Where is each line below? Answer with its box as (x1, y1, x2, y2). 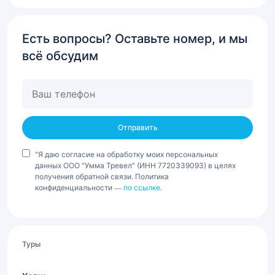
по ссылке (123, 183, 160, 192)
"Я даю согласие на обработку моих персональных (35, 150, 218, 159)
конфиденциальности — (35, 183, 123, 192)
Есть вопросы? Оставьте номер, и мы (22, 31, 247, 46)
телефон (22, 95, 63, 107)
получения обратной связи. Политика (35, 172, 169, 181)
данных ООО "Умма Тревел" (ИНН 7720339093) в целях (35, 161, 236, 170)
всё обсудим (22, 48, 98, 63)
